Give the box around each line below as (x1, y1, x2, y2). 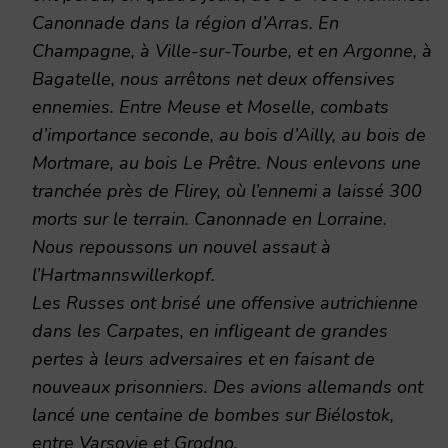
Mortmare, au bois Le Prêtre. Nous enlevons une (32, 150, 421, 175)
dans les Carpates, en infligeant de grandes (32, 318, 388, 343)
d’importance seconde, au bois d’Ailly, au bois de (32, 122, 426, 147)
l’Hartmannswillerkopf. (32, 262, 215, 287)
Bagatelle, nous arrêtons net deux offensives (32, 66, 395, 91)
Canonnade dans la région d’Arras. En (32, 10, 339, 35)
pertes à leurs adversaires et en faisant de (32, 346, 375, 371)
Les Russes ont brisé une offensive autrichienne (32, 290, 418, 315)
